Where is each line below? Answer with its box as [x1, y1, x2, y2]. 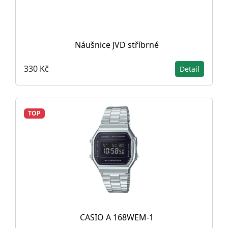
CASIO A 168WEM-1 [79, 211, 154, 223]
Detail [180, 64, 199, 74]
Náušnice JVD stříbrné [74, 39, 159, 50]
